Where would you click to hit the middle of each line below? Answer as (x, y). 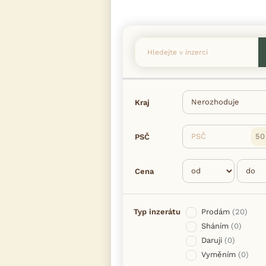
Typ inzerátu (157, 211)
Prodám (216, 211)
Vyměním (218, 254)
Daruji (212, 240)
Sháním (215, 226)
